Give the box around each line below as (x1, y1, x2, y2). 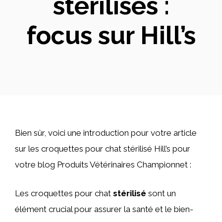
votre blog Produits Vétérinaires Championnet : (15, 160, 191, 169)
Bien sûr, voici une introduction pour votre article (15, 128, 197, 138)
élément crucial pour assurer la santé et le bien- (15, 204, 193, 214)
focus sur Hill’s (26, 21, 196, 50)
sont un (146, 188, 176, 198)
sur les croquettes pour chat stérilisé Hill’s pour (15, 144, 190, 154)
